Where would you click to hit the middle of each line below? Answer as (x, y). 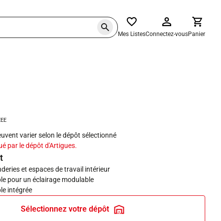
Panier (197, 34)
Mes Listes (132, 34)
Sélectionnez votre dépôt (65, 209)
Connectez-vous (167, 34)
